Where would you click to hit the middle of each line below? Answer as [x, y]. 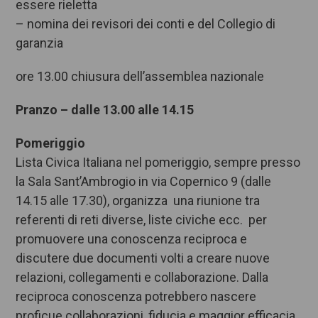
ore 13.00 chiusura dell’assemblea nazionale [140, 77]
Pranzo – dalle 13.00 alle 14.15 [105, 110]
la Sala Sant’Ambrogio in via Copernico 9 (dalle [144, 182]
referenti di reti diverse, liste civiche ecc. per [142, 220]
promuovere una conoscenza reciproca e [132, 239]
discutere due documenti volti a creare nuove [143, 258]
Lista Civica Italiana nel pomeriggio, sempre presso [158, 163]
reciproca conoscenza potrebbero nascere [136, 297]
